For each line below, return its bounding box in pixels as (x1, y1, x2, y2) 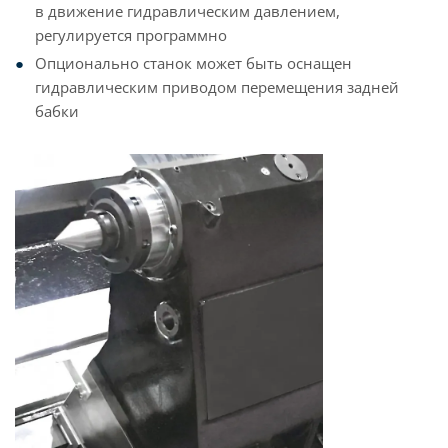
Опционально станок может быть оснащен (35, 53, 352, 73)
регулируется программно (35, 25, 227, 45)
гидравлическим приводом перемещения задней (35, 77, 399, 97)
